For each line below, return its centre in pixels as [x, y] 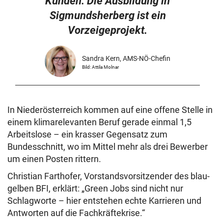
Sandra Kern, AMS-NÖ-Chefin [126, 59]
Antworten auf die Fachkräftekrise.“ [76, 213]
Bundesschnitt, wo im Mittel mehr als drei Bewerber [108, 147]
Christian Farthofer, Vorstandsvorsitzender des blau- [109, 176]
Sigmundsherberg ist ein [108, 16]
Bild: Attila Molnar [101, 67]
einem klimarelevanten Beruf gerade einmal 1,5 [99, 122]
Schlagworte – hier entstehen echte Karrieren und [104, 201]
